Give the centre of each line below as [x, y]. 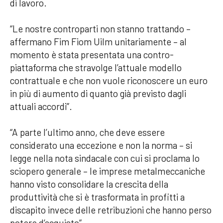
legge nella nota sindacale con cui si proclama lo [105, 158]
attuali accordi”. [41, 106]
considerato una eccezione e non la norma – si [101, 145]
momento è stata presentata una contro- [92, 54]
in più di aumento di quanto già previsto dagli [98, 93]
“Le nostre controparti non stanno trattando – [101, 28]
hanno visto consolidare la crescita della [89, 184]
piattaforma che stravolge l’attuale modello [96, 67]
